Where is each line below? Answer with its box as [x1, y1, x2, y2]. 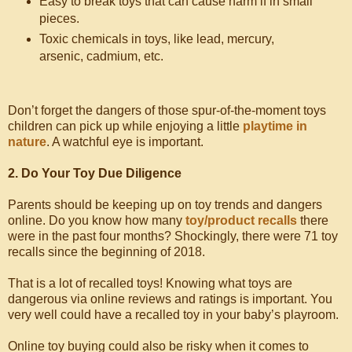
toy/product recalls [185, 214, 297, 228]
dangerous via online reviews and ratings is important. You [8, 292, 332, 306]
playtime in [243, 119, 307, 134]
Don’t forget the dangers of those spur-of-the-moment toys [8, 104, 326, 118]
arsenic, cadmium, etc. [38, 49, 163, 64]
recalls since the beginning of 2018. [8, 245, 205, 259]
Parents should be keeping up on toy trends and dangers [8, 198, 322, 212]
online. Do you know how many [8, 214, 185, 228]
